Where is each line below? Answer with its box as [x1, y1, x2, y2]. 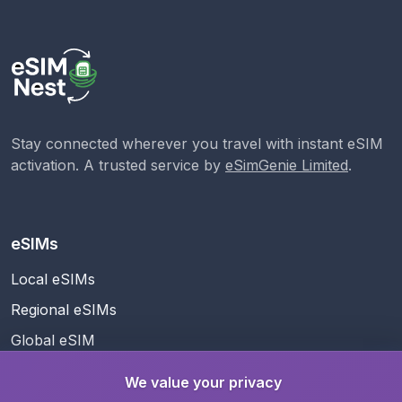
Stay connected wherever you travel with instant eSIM [11, 135, 383, 153]
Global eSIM [11, 331, 95, 350]
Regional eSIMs [11, 301, 117, 319]
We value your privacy [124, 373, 282, 391]
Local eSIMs [11, 270, 95, 289]
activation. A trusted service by [11, 156, 225, 175]
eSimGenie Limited [225, 156, 348, 175]
